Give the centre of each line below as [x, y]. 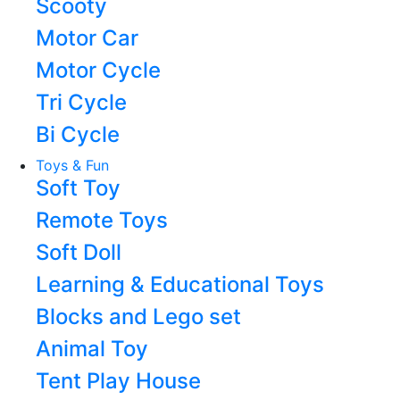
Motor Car [87, 38]
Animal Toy [92, 349]
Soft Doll [79, 252]
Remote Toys [102, 220]
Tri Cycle [81, 102]
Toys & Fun [72, 165]
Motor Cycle [98, 70]
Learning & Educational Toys [180, 284]
